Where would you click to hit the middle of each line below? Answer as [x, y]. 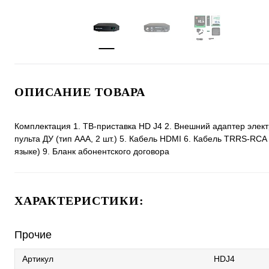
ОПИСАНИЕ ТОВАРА [80, 92]
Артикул [38, 258]
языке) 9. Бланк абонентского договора [92, 151]
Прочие [33, 234]
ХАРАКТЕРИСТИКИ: [79, 200]
